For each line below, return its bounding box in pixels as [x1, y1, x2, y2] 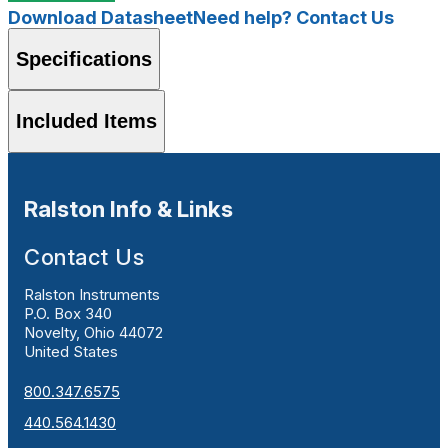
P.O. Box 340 [24, 304, 112, 324]
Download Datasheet [8, 7, 193, 29]
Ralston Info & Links [24, 195, 233, 223]
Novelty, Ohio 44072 [24, 323, 163, 343]
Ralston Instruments [24, 285, 160, 305]
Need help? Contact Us [193, 7, 394, 29]
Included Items [16, 110, 157, 132]
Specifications [16, 47, 152, 70]
